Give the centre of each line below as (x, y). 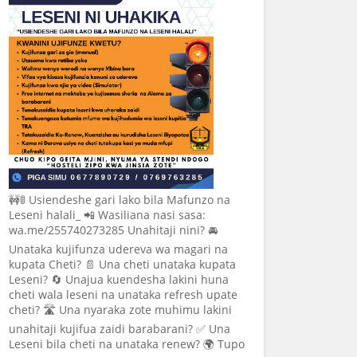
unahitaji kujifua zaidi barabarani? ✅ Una (120, 329)
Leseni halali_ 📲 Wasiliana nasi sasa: (107, 215)
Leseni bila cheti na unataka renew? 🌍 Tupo (127, 344)
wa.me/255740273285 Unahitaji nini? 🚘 (113, 230)
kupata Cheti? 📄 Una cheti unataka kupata (122, 265)
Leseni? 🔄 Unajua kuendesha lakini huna (119, 280)
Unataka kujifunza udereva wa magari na (118, 249)
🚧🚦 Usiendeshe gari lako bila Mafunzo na (120, 200)
